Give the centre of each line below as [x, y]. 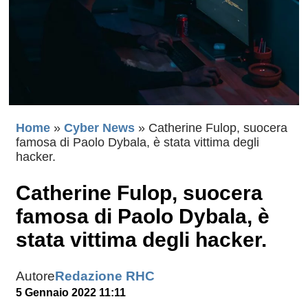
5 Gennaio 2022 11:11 [71, 293]
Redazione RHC [105, 276]
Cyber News [99, 128]
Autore [35, 276]
